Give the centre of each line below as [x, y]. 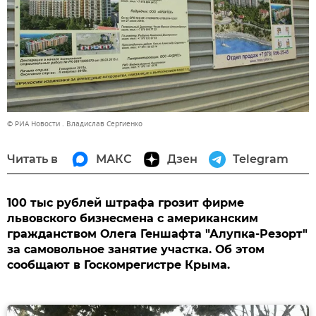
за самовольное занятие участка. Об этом [136, 249]
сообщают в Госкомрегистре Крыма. [119, 265]
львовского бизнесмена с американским [133, 218]
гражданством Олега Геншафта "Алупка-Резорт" [157, 233]
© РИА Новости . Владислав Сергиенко [75, 123]
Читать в [32, 159]
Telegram [261, 159]
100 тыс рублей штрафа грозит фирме [126, 202]
